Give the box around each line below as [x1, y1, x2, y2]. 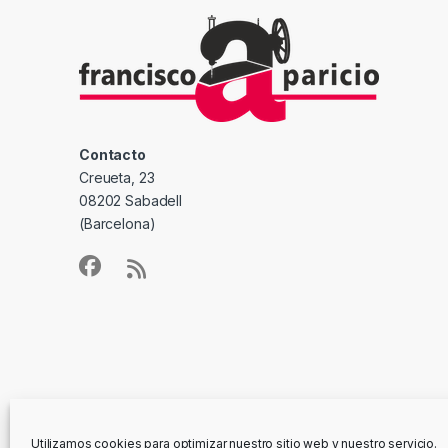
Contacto [79, 146, 146, 164]
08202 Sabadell [79, 192, 183, 210]
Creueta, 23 [79, 169, 155, 187]
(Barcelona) [79, 215, 156, 233]
